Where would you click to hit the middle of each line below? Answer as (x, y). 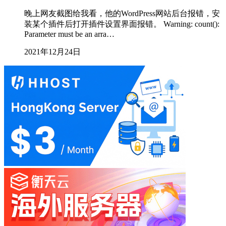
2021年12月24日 (52, 52)
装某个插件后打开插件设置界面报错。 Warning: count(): (122, 24)
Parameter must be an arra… (69, 34)
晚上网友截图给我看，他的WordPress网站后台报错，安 (122, 14)
